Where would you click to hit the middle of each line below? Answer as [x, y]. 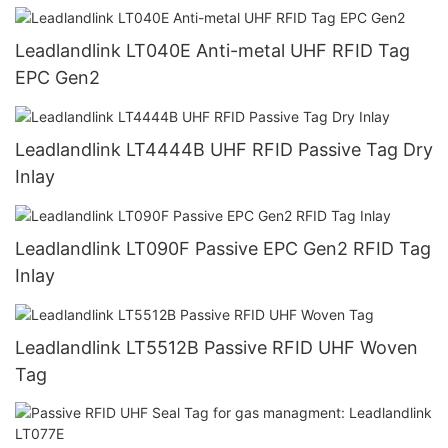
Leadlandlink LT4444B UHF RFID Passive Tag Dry [224, 150]
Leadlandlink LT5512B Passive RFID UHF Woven [216, 348]
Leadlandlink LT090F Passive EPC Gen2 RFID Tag [223, 249]
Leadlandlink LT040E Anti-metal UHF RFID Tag [212, 51]
